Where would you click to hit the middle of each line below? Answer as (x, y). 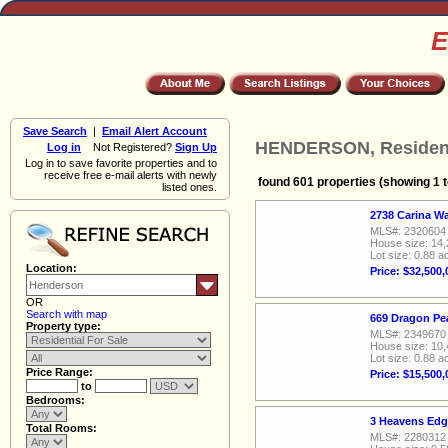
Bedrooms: (55, 400)
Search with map (66, 314)
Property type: (63, 326)
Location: (51, 268)
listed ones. (189, 187)
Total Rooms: (61, 428)
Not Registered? (128, 147)
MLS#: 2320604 (408, 231)
